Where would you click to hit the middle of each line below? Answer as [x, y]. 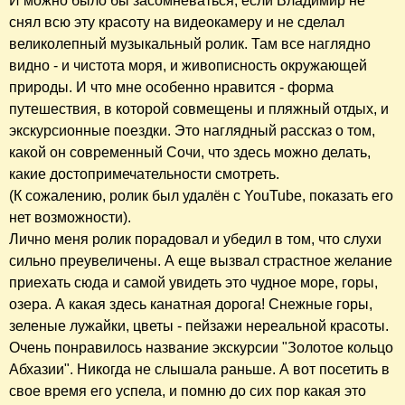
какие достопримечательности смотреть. [144, 174]
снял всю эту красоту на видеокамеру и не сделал [177, 23]
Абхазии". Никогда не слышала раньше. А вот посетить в [199, 370]
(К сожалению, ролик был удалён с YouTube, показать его [201, 196]
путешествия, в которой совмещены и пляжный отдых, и [199, 109]
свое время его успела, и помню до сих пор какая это [188, 391]
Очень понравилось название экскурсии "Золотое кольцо [201, 348]
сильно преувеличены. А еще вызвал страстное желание [201, 261]
